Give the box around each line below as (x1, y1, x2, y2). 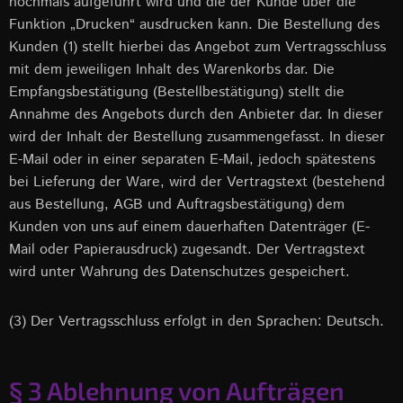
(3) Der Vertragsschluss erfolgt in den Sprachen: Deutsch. (9, 311, 384, 332)
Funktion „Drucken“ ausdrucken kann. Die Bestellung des (9, 14, 380, 35)
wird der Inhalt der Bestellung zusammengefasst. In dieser (9, 127, 385, 148)
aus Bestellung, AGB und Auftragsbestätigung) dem (9, 194, 345, 215)
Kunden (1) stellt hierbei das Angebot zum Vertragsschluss (9, 37, 386, 58)
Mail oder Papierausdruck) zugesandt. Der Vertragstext (9, 239, 365, 260)
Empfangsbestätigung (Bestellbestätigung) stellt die (9, 82, 345, 103)
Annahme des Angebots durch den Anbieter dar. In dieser (9, 104, 383, 125)
